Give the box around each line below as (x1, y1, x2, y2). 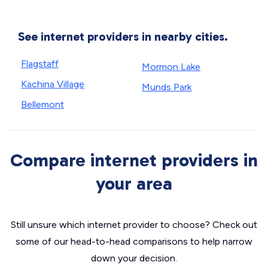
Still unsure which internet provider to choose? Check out (11, 219, 257, 230)
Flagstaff (21, 58, 59, 69)
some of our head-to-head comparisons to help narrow (16, 236, 252, 247)
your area (96, 173, 172, 194)
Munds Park (142, 81, 191, 93)
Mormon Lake (142, 61, 200, 72)
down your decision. (91, 252, 177, 264)
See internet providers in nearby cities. (18, 29, 228, 44)
